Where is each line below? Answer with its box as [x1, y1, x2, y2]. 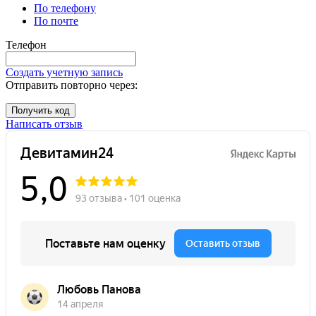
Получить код [11, 105, 70, 116]
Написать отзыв [6, 118, 83, 130]
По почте [34, 15, 78, 28]
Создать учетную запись [6, 66, 123, 79]
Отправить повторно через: [6, 79, 138, 92]
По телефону [34, 2, 96, 15]
